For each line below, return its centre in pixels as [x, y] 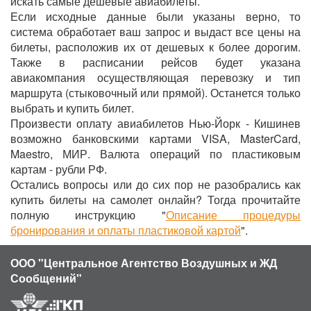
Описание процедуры [233, 215]
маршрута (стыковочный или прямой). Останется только [155, 93]
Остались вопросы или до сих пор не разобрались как [155, 184]
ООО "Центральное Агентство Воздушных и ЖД [144, 263]
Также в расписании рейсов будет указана [155, 62]
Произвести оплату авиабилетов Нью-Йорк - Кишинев [155, 123]
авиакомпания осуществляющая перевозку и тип [155, 77]
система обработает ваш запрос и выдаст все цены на [155, 32]
